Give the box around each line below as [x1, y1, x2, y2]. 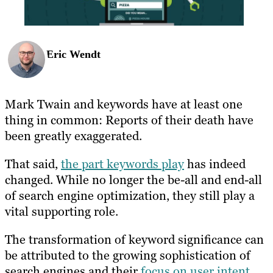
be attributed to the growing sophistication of [5, 247, 250, 263]
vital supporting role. [5, 203, 118, 219]
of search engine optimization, [5, 187, 169, 204]
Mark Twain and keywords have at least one [5, 96, 243, 112]
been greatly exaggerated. [5, 127, 142, 144]
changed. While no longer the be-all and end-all [5, 171, 262, 188]
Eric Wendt [46, 48, 101, 61]
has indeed [187, 155, 246, 172]
